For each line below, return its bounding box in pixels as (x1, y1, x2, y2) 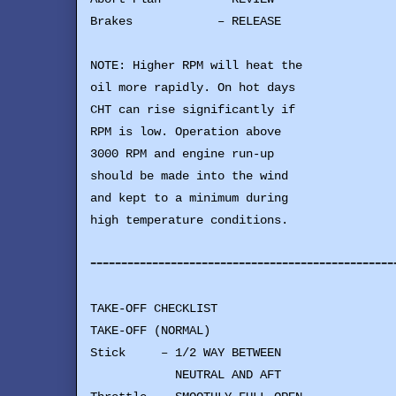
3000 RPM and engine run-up (90, 148, 274, 161)
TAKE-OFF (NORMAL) (90, 324, 210, 338)
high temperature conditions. (90, 214, 288, 227)
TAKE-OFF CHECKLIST (90, 302, 217, 316)
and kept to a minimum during (90, 192, 288, 205)
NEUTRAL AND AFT (90, 369, 281, 382)
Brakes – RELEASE (90, 15, 281, 28)
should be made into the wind (90, 170, 288, 183)
